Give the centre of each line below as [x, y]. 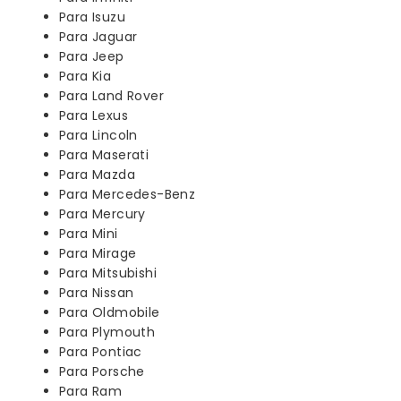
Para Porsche [102, 371]
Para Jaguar [98, 36]
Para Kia [85, 76]
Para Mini [89, 233]
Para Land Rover [111, 95]
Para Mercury [102, 213]
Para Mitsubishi [108, 273]
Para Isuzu [92, 17]
